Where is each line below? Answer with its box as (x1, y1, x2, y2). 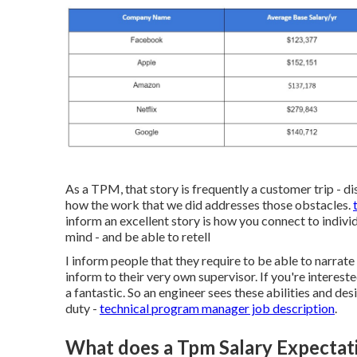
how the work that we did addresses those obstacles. (65, 196, 353, 212)
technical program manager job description (100, 300, 335, 316)
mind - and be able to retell (65, 228, 210, 244)
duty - (65, 300, 100, 316)
